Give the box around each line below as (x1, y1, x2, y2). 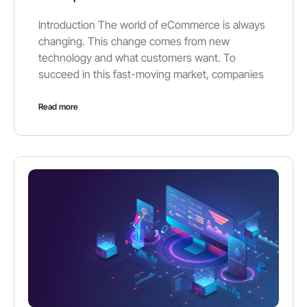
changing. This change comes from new (38, 34, 230, 49)
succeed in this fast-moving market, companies (38, 67, 264, 82)
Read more (38, 101, 78, 112)
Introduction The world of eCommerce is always (38, 18, 265, 32)
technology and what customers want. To (38, 51, 236, 65)
